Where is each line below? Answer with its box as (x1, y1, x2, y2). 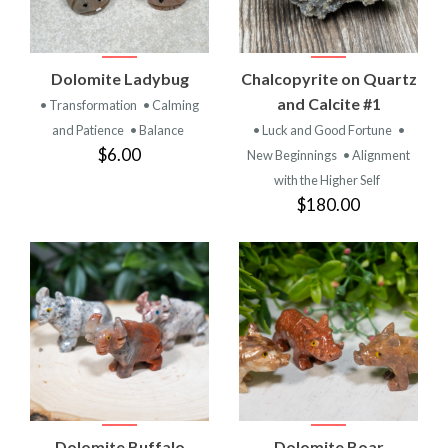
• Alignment (343, 146, 410, 163)
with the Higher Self (273, 171, 380, 188)
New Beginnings (247, 146, 339, 163)
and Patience (51, 121, 126, 138)
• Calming (143, 96, 199, 113)
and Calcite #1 (276, 93, 381, 113)
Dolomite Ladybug (50, 68, 189, 88)
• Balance (129, 121, 184, 138)
